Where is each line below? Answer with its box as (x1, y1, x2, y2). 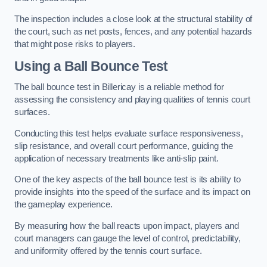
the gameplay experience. (14, 200, 115, 210)
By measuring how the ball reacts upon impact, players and (14, 221, 239, 231)
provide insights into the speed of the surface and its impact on (14, 187, 250, 197)
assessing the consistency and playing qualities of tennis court (14, 95, 250, 105)
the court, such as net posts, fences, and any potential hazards (14, 27, 252, 37)
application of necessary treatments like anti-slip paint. (14, 153, 219, 163)
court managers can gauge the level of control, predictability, (14, 234, 241, 244)
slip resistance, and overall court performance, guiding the (14, 141, 233, 151)
